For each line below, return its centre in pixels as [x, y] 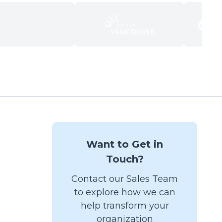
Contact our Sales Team [125, 179]
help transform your [125, 206]
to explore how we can [125, 192]
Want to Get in [125, 144]
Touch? [125, 159]
